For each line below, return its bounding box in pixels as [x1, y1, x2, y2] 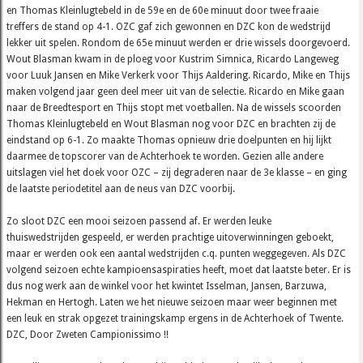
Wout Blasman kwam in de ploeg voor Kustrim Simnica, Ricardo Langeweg [6, 53, 340, 66]
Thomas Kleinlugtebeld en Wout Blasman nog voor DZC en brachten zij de [6, 118, 336, 130]
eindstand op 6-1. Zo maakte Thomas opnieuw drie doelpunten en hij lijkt [6, 135, 332, 147]
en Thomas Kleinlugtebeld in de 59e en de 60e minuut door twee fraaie [6, 5, 319, 17]
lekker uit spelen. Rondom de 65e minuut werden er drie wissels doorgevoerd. [6, 37, 351, 49]
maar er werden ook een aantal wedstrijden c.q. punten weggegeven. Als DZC [6, 248, 347, 260]
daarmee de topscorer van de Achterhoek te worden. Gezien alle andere [6, 151, 324, 163]
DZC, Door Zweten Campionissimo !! [6, 329, 169, 341]
